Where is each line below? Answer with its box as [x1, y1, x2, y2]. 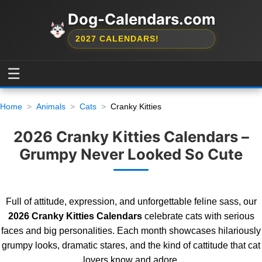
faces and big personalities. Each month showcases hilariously [1, 226, 261, 236]
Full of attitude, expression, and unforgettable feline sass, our [5, 196, 257, 206]
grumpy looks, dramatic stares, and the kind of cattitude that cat [2, 240, 260, 250]
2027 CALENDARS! [75, 35, 159, 43]
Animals [36, 102, 65, 111]
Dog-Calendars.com [67, 10, 215, 28]
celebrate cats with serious [142, 211, 254, 221]
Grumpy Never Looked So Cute [19, 145, 243, 163]
